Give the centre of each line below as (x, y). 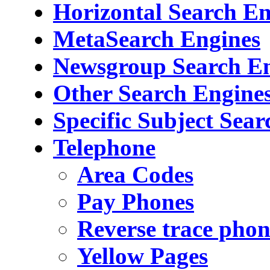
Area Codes (135, 174)
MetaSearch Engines (157, 39)
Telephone (104, 147)
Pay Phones (136, 201)
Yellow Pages (143, 256)
